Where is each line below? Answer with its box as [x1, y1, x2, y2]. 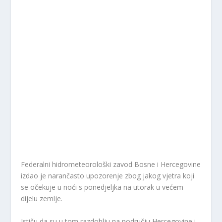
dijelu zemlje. [21, 194, 63, 204]
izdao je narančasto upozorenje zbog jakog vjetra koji [21, 171, 195, 181]
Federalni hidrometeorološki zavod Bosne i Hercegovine [21, 160, 201, 169]
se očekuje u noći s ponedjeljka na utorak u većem [21, 182, 184, 192]
